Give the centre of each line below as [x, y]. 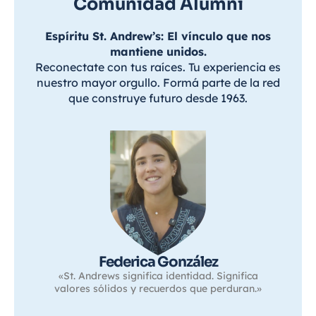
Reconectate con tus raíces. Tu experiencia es [158, 67]
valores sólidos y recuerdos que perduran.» [158, 288]
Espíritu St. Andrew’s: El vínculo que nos [158, 36]
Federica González [158, 262]
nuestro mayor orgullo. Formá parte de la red [158, 82]
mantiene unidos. [158, 51]
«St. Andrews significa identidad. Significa [158, 275]
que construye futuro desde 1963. [158, 98]
